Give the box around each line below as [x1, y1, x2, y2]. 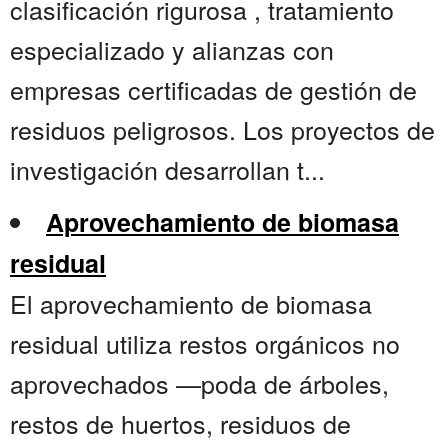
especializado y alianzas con [10, 31, 334, 68]
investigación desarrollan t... [10, 151, 325, 188]
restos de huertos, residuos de [10, 405, 351, 442]
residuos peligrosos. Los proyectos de [10, 111, 435, 148]
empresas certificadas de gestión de [10, 71, 417, 108]
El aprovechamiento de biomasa [10, 285, 372, 322]
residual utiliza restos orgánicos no [10, 325, 400, 362]
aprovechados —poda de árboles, [10, 365, 389, 402]
